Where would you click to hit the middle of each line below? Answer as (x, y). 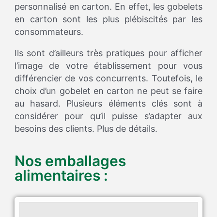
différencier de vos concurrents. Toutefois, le (108, 78)
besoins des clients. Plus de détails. (86, 129)
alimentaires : (61, 176)
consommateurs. (49, 32)
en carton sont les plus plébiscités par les (108, 19)
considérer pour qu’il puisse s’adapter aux (108, 116)
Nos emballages (70, 161)
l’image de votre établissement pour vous (108, 66)
